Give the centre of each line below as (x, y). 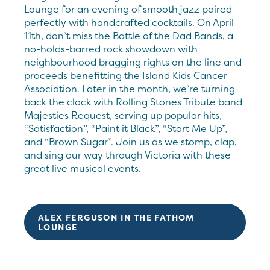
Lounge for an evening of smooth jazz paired (128, 9)
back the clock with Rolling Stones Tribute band (133, 102)
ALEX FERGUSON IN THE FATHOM (116, 217)
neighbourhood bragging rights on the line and (133, 62)
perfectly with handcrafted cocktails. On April (129, 22)
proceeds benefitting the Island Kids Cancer (126, 75)
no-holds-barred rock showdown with (111, 49)
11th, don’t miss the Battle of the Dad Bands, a (129, 35)
